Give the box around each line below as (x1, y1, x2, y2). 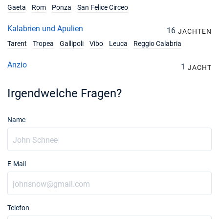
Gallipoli (60, 40, 84, 47)
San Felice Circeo (77, 3, 128, 11)
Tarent (7, 40, 27, 47)
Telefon (7, 204, 29, 212)
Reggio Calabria (133, 40, 181, 47)
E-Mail (7, 160, 26, 168)
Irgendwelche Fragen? (7, 87, 122, 100)
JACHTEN (178, 27, 212, 35)
